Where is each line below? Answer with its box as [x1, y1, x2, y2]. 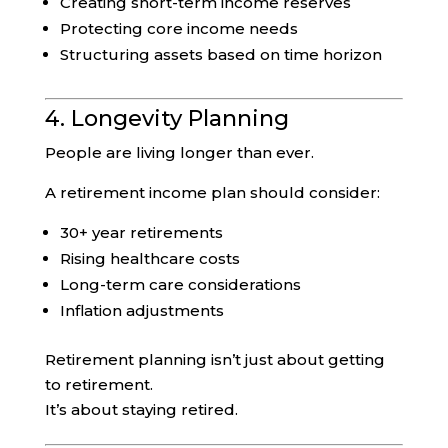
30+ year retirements [59, 222, 223, 242]
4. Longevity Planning [44, 104, 289, 132]
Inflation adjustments [59, 300, 224, 320]
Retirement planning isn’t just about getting [44, 349, 385, 369]
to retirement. [44, 374, 153, 394]
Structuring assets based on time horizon [59, 44, 382, 64]
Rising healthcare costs [59, 248, 240, 268]
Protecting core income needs [59, 18, 298, 38]
